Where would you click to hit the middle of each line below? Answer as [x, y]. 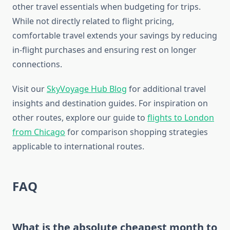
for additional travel [166, 89]
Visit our [30, 89]
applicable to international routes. [78, 147]
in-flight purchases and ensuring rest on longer [104, 50]
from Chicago [39, 132]
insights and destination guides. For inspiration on [110, 103]
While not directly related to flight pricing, [93, 21]
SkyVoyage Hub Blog [87, 89]
